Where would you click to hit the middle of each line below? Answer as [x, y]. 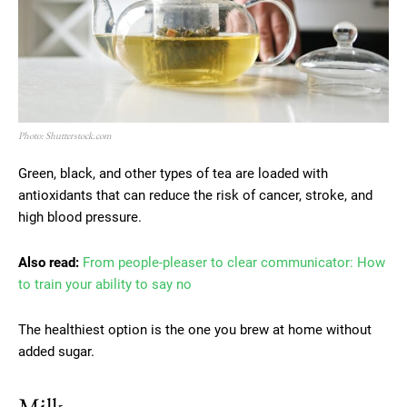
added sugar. [56, 351]
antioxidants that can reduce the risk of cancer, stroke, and [195, 195]
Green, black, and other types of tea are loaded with [173, 173]
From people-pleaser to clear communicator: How [234, 262]
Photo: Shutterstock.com [65, 135]
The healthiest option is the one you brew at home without [195, 329]
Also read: [49, 262]
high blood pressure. [80, 217]
